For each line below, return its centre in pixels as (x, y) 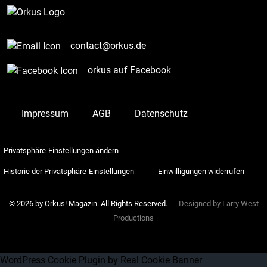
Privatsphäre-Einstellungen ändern (61, 150)
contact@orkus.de (108, 46)
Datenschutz (161, 113)
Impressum (45, 113)
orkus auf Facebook (129, 70)
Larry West (240, 203)
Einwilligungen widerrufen (201, 171)
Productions (133, 218)
